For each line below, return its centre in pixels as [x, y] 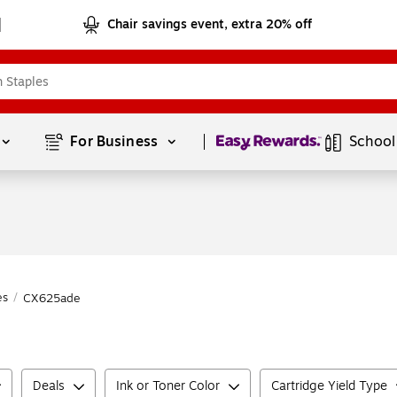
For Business [116, 142]
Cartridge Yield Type [329, 386]
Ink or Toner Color [168, 386]
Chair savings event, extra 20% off [210, 24]
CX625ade [52, 299]
